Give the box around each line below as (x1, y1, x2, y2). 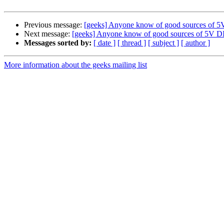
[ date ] (93, 38, 115, 47)
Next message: (24, 29, 72, 38)
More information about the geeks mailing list (4, 60, 147, 69)
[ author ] (181, 38, 210, 47)
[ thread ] (117, 38, 146, 47)
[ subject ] (148, 38, 179, 47)
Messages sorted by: (24, 38, 91, 47)
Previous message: (24, 20, 84, 29)
